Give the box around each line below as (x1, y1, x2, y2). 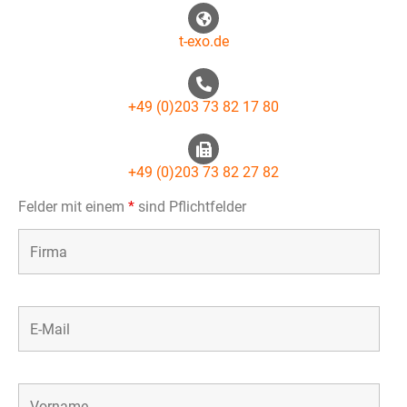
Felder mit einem (18, 198, 128, 215)
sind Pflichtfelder (134, 198, 246, 215)
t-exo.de (178, 33, 229, 50)
